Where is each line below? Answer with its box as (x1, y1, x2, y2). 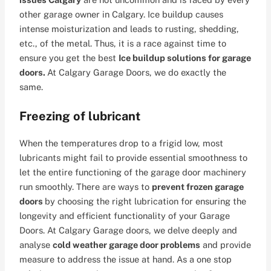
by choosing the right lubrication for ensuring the (45, 196, 247, 207)
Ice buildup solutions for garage (119, 52, 252, 63)
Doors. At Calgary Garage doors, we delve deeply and (19, 225, 238, 236)
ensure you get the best (19, 52, 119, 63)
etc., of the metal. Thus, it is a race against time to (19, 38, 227, 48)
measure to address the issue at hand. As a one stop (19, 254, 232, 265)
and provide (200, 240, 252, 250)
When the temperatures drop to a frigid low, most (19, 138, 224, 149)
